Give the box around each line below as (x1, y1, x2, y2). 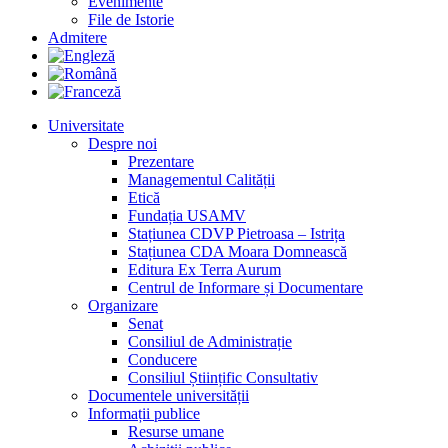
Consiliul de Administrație (128, 332, 292, 350)
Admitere (48, 28, 107, 46)
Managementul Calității (128, 170, 275, 188)
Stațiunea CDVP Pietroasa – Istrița (128, 224, 345, 242)
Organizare (88, 296, 158, 314)
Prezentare (128, 152, 194, 170)
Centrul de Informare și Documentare (128, 278, 363, 296)
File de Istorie (88, 10, 174, 28)
